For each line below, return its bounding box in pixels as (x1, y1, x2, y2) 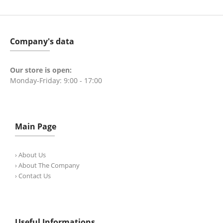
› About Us (15, 150, 46, 159)
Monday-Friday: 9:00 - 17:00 (10, 76, 102, 85)
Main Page (15, 121, 56, 132)
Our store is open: (10, 65, 72, 75)
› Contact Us (15, 171, 51, 180)
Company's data (10, 36, 74, 47)
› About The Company (15, 161, 80, 170)
